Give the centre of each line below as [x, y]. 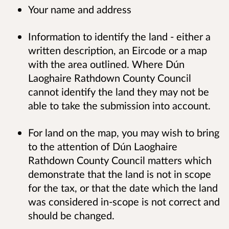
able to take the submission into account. [121, 105]
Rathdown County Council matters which [120, 160]
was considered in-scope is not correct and [124, 202]
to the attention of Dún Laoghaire [103, 146]
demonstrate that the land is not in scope [120, 174]
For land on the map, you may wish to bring [124, 133]
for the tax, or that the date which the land [123, 188]
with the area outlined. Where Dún [106, 64]
